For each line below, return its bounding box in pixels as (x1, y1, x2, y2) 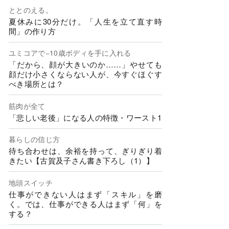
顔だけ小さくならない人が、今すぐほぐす (9, 68, 162, 80)
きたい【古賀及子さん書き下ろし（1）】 (9, 155, 154, 166)
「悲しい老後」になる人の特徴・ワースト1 (9, 111, 162, 123)
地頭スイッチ (9, 177, 53, 188)
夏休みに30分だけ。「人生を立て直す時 (9, 15, 162, 27)
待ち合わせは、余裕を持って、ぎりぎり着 (9, 145, 162, 156)
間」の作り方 (9, 25, 56, 36)
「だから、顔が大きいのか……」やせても (9, 59, 162, 70)
